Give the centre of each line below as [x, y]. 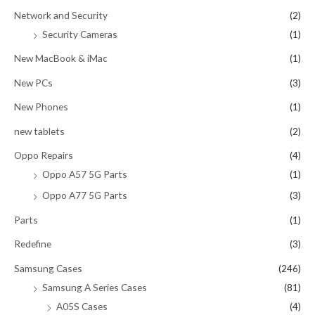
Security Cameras [80, 34]
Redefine [33, 244]
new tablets [39, 131]
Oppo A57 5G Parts [85, 174]
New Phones [41, 107]
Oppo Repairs [44, 155]
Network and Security [61, 15]
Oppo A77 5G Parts [85, 195]
